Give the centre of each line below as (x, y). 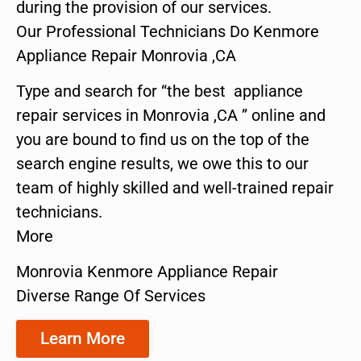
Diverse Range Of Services (111, 296)
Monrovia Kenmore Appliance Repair (147, 272)
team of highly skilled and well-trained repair (175, 187)
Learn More (83, 338)
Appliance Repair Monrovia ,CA (126, 55)
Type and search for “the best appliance (160, 91)
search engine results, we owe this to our (162, 163)
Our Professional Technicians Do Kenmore (168, 31)
